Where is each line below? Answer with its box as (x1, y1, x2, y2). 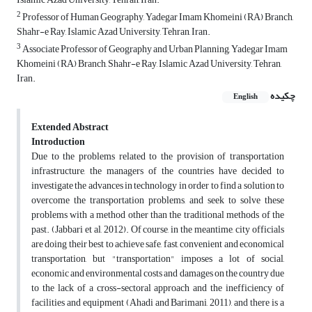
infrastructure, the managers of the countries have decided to (31, 162, 284, 181)
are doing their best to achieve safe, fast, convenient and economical (31, 235, 284, 254)
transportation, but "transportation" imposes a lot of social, (31, 249, 284, 269)
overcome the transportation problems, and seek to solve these (31, 191, 284, 210)
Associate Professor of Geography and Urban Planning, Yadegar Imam (21, 40, 288, 59)
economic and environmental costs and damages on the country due (31, 264, 284, 283)
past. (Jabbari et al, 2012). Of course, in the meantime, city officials (31, 220, 284, 240)
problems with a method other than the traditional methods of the (31, 205, 284, 225)
